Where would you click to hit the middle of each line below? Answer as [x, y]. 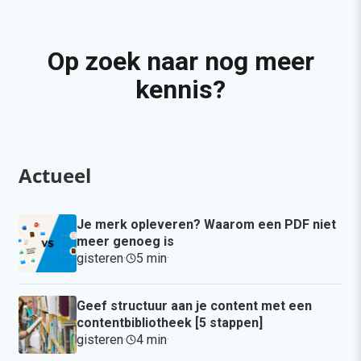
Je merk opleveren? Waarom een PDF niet [206, 224]
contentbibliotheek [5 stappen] [170, 322]
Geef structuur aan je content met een [194, 305]
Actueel [55, 175]
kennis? [180, 89]
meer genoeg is [125, 241]
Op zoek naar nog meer [180, 61]
